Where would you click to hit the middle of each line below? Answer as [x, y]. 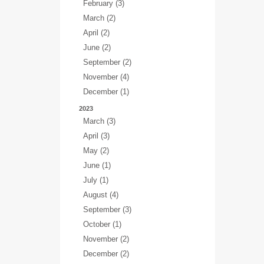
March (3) [99, 121]
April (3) [96, 136]
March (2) [99, 18]
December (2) [106, 254]
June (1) [97, 165]
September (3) [107, 209]
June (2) [97, 47]
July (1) [96, 180]
